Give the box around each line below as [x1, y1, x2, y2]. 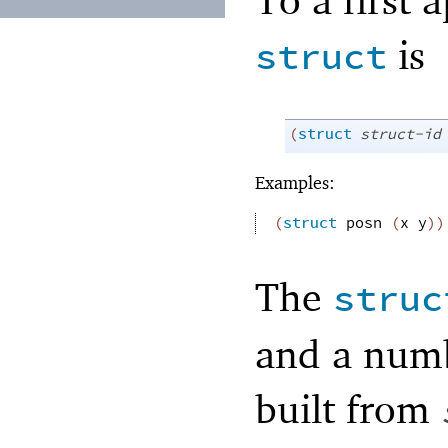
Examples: [255, 171, 335, 193]
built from [255, 383, 441, 433]
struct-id [360, 124, 441, 146]
